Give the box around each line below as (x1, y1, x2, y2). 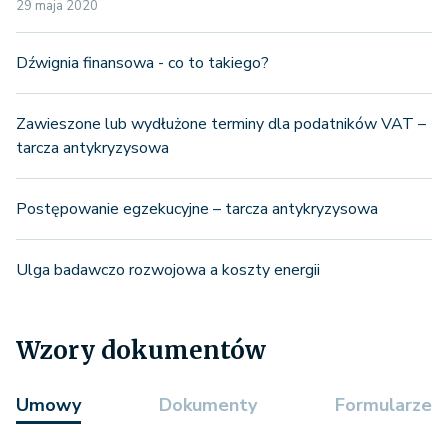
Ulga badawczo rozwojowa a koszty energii (16, 258, 320, 281)
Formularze (335, 392, 432, 417)
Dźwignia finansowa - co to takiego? (16, 51, 269, 74)
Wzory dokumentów (16, 334, 266, 366)
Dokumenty (159, 392, 257, 417)
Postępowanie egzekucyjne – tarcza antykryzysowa (16, 197, 378, 220)
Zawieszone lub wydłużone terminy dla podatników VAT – (16, 112, 426, 135)
